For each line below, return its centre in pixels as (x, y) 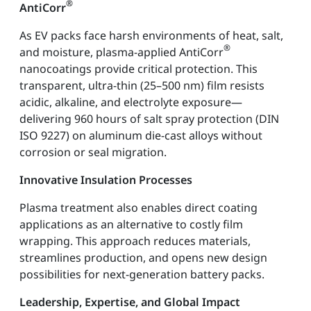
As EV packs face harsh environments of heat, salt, (151, 35)
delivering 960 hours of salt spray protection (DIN (149, 118)
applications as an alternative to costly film (131, 224)
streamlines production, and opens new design (143, 257)
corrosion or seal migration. (93, 152)
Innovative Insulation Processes (106, 179)
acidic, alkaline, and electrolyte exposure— (131, 102)
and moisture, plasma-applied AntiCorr (121, 52)
